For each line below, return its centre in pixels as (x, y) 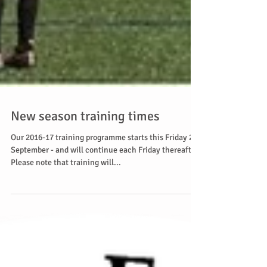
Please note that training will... (66, 195)
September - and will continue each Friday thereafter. (106, 183)
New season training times (85, 149)
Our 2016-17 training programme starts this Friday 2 (102, 170)
